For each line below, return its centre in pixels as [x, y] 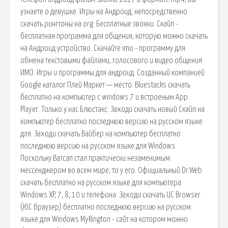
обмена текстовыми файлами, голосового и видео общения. [112, 60]
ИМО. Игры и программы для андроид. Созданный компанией [112, 73]
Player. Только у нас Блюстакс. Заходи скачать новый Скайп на [112, 109]
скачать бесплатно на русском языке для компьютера [101, 182]
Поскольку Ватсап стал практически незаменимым [95, 158]
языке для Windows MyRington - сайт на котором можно [104, 219]
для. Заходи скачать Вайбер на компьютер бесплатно [101, 134]
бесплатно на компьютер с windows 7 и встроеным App [104, 97]
